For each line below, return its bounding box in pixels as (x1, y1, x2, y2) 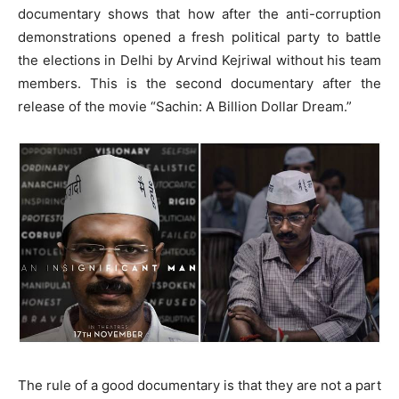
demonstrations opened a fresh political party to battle (18, 28, 381, 46)
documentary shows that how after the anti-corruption (18, 5, 381, 23)
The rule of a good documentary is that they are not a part (18, 376, 381, 394)
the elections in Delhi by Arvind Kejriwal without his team (18, 52, 381, 69)
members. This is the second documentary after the (18, 75, 381, 93)
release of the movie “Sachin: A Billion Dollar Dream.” (18, 98, 352, 116)
